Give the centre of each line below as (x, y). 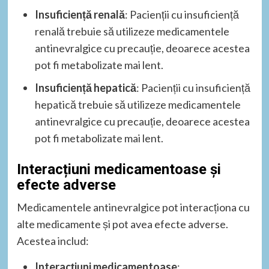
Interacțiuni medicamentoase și (119, 169)
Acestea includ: (53, 240)
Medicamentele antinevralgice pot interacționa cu (133, 207)
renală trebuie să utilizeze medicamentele (132, 31)
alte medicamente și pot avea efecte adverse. (122, 224)
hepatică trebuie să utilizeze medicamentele (138, 104)
